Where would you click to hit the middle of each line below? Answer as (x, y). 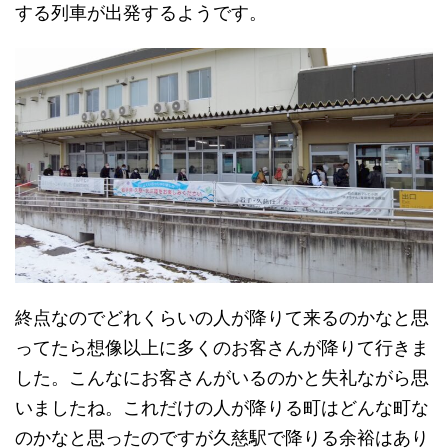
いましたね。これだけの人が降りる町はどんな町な (222, 408)
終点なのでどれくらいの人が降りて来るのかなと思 (222, 318)
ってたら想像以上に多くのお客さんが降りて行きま (222, 348)
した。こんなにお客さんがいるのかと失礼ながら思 (222, 378)
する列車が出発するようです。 (141, 13)
